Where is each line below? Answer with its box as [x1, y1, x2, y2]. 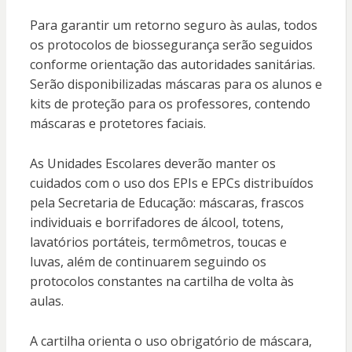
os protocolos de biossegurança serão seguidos [29, 36, 313, 54]
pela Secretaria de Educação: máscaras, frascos [29, 194, 304, 212]
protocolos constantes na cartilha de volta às [29, 273, 294, 291]
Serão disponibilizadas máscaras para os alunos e [29, 75, 322, 93]
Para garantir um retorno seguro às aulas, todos [29, 16, 317, 35]
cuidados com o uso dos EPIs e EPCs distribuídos [29, 174, 313, 192]
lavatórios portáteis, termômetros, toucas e [29, 233, 287, 251]
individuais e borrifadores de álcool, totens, [29, 214, 284, 232]
